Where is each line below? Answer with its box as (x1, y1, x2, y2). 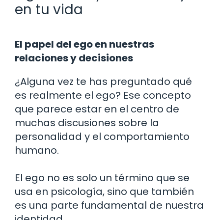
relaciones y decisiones (15, 51, 133, 65)
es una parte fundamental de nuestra (15, 198, 204, 212)
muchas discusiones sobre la (15, 115, 159, 130)
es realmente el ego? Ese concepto (15, 88, 191, 102)
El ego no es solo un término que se (15, 170, 190, 185)
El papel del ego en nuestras (15, 37, 154, 51)
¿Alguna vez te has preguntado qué (15, 74, 192, 88)
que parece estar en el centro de (15, 102, 179, 116)
